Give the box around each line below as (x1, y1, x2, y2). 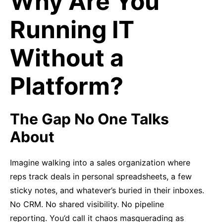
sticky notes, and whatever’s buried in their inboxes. (10, 185, 204, 195)
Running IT (10, 15, 134, 44)
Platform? (10, 71, 129, 101)
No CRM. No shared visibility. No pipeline (10, 199, 164, 209)
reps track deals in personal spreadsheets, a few (10, 171, 192, 181)
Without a (10, 43, 124, 72)
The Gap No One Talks (10, 110, 169, 128)
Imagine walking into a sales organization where (10, 158, 190, 167)
